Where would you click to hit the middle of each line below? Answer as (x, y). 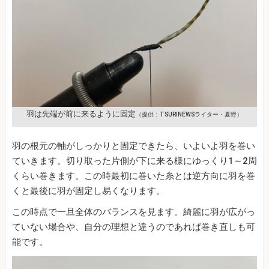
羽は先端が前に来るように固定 (81, 114)
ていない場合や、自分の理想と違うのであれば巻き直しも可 (134, 227)
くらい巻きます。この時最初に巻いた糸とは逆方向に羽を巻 (134, 176)
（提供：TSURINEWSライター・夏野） (189, 115)
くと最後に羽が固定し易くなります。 (89, 191)
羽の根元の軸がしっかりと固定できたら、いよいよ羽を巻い (134, 146)
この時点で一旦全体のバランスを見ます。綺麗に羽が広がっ (134, 212)
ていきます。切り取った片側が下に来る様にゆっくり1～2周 (134, 161)
